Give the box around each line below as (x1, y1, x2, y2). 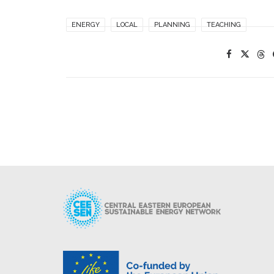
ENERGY (72, 21, 100, 29)
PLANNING (154, 21, 190, 29)
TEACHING (207, 21, 241, 29)
